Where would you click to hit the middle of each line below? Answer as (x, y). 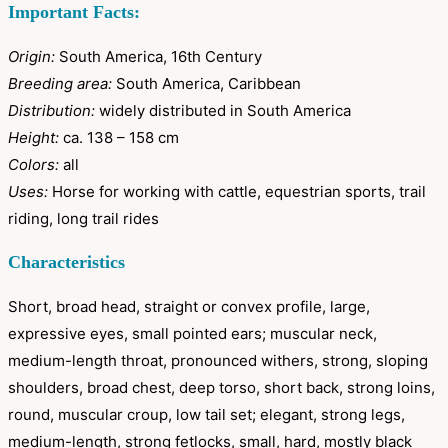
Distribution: (51, 111)
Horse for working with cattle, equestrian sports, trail (237, 192)
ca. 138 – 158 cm (119, 138)
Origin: (31, 57)
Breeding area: (60, 84)
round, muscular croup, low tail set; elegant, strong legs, (206, 415)
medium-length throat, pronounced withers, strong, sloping (218, 361)
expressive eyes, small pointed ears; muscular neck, (192, 334)
